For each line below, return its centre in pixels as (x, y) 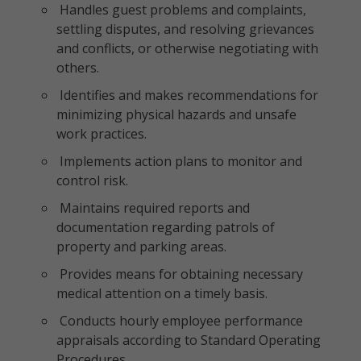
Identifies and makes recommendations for (187, 95)
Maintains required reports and (153, 208)
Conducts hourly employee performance (180, 321)
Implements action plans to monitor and (179, 161)
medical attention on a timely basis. (162, 293)
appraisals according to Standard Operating (189, 340)
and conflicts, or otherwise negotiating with (187, 48)
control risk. (92, 180)
